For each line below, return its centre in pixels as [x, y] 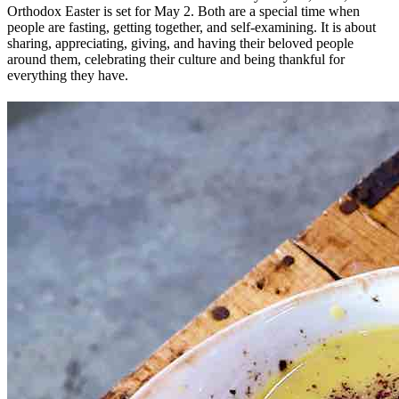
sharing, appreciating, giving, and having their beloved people [180, 44]
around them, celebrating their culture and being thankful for [176, 60]
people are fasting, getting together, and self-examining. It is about [191, 28]
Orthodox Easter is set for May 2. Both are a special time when [183, 12]
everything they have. [68, 76]
